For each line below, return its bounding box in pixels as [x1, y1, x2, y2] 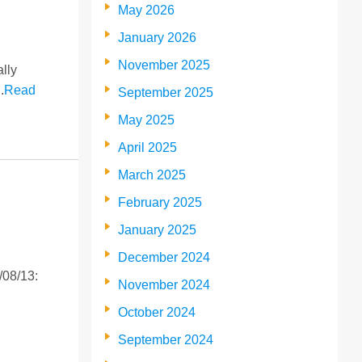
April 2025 [118, 140, 178, 154]
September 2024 [118, 332, 214, 347]
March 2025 [118, 167, 187, 182]
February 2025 [118, 195, 203, 209]
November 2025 [118, 57, 211, 72]
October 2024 [118, 305, 196, 319]
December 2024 [118, 250, 211, 264]
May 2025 [118, 112, 175, 127]
